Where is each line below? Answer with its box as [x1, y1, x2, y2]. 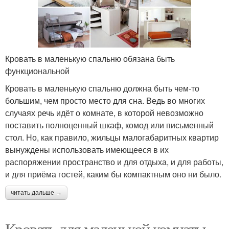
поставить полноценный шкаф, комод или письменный [5, 119, 214, 131]
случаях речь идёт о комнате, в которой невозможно [5, 106, 203, 119]
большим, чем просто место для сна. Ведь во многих [5, 94, 205, 106]
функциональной [5, 64, 70, 77]
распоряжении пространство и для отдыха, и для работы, [5, 155, 223, 168]
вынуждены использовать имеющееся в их [5, 143, 169, 155]
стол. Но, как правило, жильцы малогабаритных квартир [5, 131, 219, 143]
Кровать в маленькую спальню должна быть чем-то [5, 82, 199, 94]
